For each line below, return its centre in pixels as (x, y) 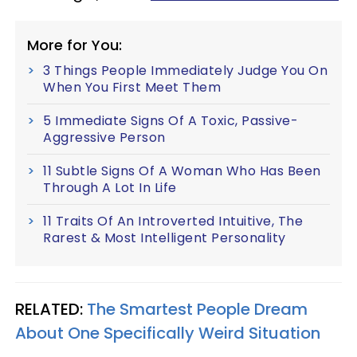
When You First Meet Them (132, 87)
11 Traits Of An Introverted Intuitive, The (173, 221)
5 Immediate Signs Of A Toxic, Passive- (171, 121)
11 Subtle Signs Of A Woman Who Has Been (182, 171)
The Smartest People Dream (197, 309)
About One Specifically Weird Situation (168, 333)
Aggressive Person (104, 137)
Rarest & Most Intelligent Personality (165, 238)
